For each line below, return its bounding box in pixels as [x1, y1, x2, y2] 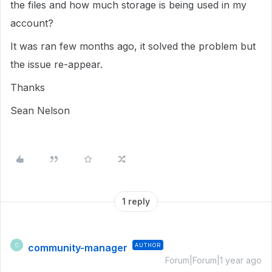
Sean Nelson [10, 104, 70, 117]
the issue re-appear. [10, 58, 103, 70]
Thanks [10, 81, 45, 93]
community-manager [28, 242, 127, 254]
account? [10, 17, 53, 29]
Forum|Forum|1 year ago [165, 255, 262, 265]
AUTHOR [135, 242, 161, 248]
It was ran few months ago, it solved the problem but [10, 40, 256, 52]
